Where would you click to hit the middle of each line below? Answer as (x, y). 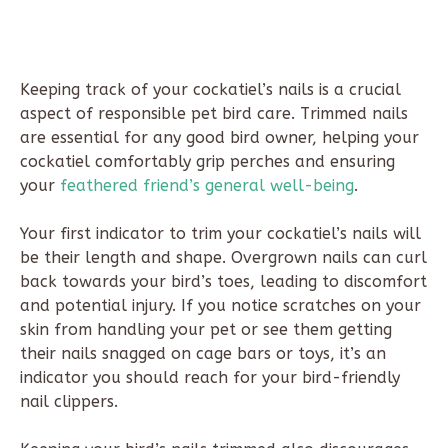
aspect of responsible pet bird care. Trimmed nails (214, 113)
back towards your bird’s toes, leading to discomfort (223, 281)
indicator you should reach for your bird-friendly (210, 377)
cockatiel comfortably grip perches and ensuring (207, 161)
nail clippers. (69, 401)
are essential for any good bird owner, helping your (219, 137)
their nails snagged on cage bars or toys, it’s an (203, 353)
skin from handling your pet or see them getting (206, 329)
